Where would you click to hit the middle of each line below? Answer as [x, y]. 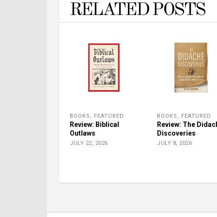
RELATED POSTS [137, 10]
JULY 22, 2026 [89, 143]
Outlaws [83, 133]
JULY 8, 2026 [174, 143]
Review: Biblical [94, 124]
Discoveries [176, 133]
